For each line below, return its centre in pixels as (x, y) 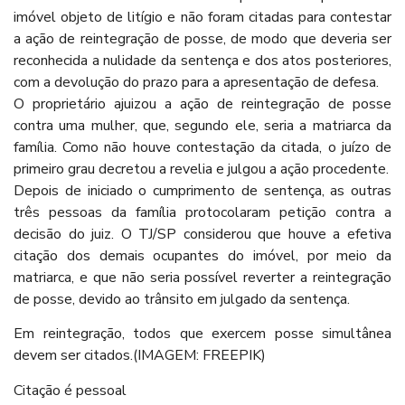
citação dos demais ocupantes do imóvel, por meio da (202, 255)
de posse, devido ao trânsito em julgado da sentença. (182, 299)
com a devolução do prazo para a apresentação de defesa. (196, 82)
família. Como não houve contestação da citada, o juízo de (202, 147)
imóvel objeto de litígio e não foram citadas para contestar (202, 17)
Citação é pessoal (70, 390)
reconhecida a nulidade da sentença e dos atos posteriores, (202, 60)
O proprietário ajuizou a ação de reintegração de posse (202, 104)
